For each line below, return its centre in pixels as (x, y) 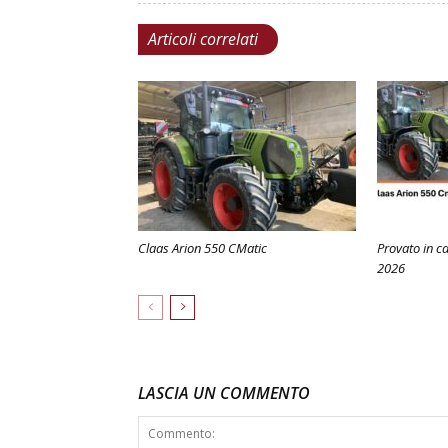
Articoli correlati (203, 39)
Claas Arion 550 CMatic (202, 248)
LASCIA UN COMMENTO (224, 393)
